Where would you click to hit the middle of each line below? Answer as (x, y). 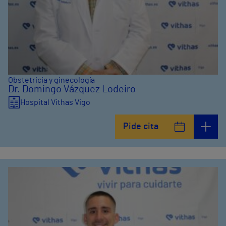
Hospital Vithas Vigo (55, 102)
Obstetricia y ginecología (51, 80)
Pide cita (141, 127)
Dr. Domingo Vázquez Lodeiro (72, 89)
